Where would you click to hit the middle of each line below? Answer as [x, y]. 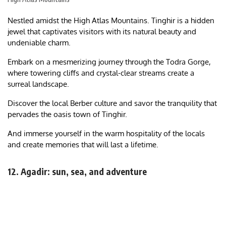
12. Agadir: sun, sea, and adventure [77, 172]
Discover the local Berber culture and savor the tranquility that [112, 103]
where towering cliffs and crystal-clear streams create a [101, 73]
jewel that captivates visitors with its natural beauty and [102, 32]
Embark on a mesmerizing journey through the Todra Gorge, [109, 62]
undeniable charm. [40, 43]
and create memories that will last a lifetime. [83, 145]
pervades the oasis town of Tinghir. [68, 115]
